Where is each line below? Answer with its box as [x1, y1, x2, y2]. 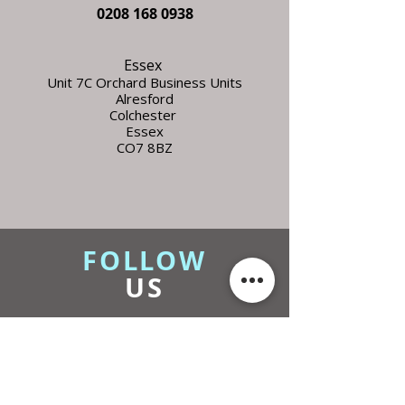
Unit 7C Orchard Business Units [47, 72, 242, 91]
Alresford [116, 89, 174, 108]
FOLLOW [81, 241, 208, 278]
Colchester [109, 105, 180, 124]
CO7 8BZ [117, 137, 173, 156]
